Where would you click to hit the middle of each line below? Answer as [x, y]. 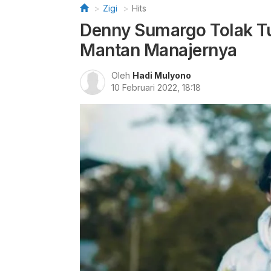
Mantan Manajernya [158, 50]
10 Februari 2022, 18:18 [156, 87]
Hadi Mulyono [162, 75]
